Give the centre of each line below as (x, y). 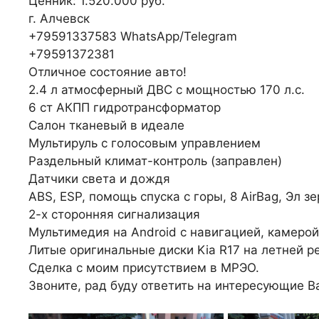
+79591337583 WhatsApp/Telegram (133, 37)
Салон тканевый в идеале (106, 126)
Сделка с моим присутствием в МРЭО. (144, 268)
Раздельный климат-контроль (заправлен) (155, 161)
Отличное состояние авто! (108, 72)
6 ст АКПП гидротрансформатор (125, 108)
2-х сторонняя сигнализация (114, 215)
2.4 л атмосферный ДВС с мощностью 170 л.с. (167, 90)
